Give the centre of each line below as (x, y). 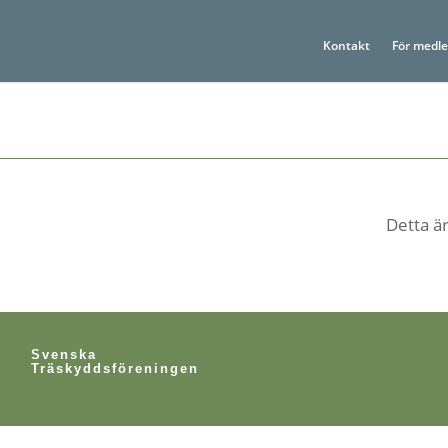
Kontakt (346, 45)
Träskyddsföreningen (115, 368)
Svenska (64, 354)
